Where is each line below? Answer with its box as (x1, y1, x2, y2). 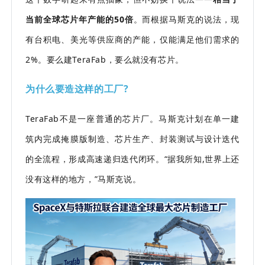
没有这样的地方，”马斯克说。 (25, 173, 141, 185)
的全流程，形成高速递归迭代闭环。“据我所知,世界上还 (25, 153, 240, 165)
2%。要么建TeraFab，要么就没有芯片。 (25, 54, 184, 66)
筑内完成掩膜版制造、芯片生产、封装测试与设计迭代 (25, 133, 240, 145)
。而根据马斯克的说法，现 (133, 14, 240, 25)
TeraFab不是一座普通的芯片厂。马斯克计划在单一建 (25, 113, 240, 125)
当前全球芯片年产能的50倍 (25, 14, 134, 25)
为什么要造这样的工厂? (25, 82, 129, 96)
